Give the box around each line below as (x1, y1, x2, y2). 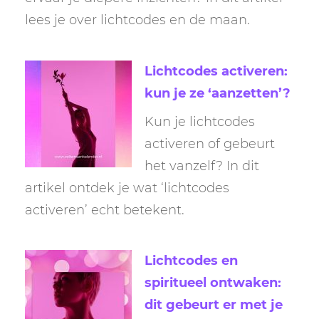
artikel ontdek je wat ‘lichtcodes (25, 179, 229, 196)
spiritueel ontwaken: (145, 275, 281, 291)
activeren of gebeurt (145, 135, 275, 152)
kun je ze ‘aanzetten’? (145, 85, 291, 101)
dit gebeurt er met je (145, 297, 283, 313)
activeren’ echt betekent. (25, 202, 184, 218)
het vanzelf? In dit (145, 157, 259, 174)
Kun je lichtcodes (145, 113, 255, 130)
